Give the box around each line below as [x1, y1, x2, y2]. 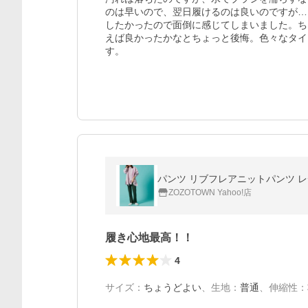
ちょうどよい [144, 282, 201, 293]
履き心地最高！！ [105, 232, 193, 243]
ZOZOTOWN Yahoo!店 [168, 188, 252, 197]
